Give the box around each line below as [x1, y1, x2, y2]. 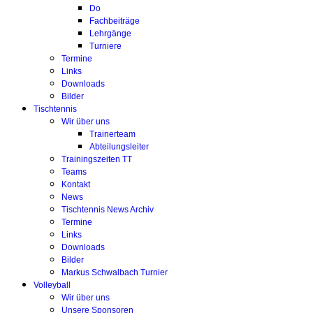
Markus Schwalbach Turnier [61, 268, 168, 277]
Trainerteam [89, 129, 136, 139]
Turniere [89, 41, 122, 51]
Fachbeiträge [89, 16, 140, 26]
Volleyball [34, 280, 71, 290]
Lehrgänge [89, 29, 131, 38]
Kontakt [61, 180, 90, 189]
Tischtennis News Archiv [61, 205, 154, 214]
